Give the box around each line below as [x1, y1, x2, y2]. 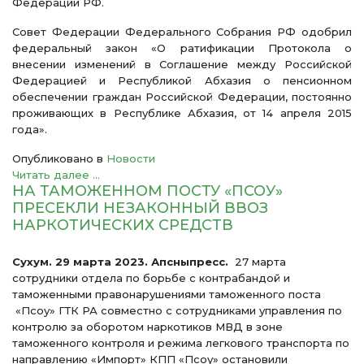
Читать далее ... [12, 168, 100, 181]
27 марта [228, 255, 286, 268]
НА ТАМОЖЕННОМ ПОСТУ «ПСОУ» [12, 182, 283, 200]
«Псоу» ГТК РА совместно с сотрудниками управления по [12, 304, 342, 317]
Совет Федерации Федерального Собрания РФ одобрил [12, 25, 352, 38]
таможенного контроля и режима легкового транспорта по [12, 336, 349, 349]
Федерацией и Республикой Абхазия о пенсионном [12, 74, 352, 87]
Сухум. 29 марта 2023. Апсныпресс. [12, 255, 228, 268]
